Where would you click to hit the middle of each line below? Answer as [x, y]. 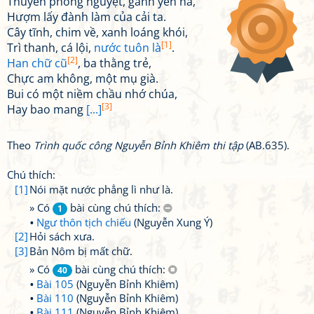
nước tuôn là [128, 48]
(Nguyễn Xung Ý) [172, 222]
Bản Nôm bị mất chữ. [81, 251]
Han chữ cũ [37, 63]
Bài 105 [55, 284]
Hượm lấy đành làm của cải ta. [87, 17]
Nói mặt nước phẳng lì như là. [101, 189]
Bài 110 [55, 298]
